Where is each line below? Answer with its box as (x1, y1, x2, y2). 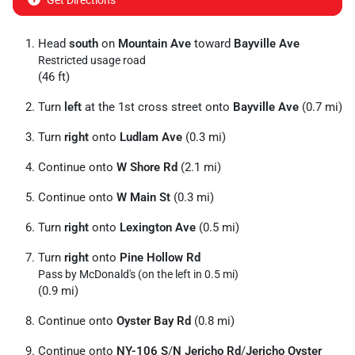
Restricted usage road (38, 54, 146, 67)
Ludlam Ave (120, 130, 182, 144)
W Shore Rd (116, 160, 177, 174)
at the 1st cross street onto (82, 100, 233, 114)
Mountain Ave (118, 36, 191, 51)
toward (191, 36, 234, 51)
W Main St (116, 190, 170, 204)
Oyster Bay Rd (116, 314, 191, 328)
